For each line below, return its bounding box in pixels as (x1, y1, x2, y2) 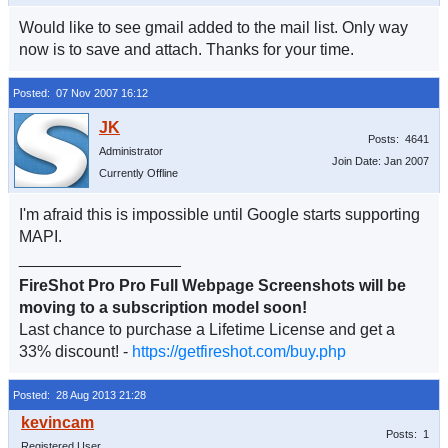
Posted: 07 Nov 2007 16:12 (13, 87, 148, 99)
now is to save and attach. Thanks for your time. (19, 41, 354, 58)
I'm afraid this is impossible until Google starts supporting (19, 206, 420, 223)
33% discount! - (19, 343, 132, 360)
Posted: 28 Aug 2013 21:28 (13, 389, 146, 401)
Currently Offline (99, 167, 178, 179)
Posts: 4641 (368, 133, 429, 145)
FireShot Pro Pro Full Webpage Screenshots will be (19, 277, 406, 294)
